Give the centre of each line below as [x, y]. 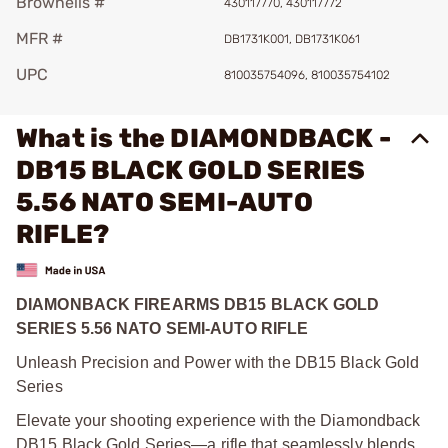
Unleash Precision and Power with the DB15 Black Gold [218, 362]
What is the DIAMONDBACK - [204, 138]
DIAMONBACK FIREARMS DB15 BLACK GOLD [198, 304]
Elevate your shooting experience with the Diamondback [218, 420]
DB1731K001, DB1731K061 [292, 39]
